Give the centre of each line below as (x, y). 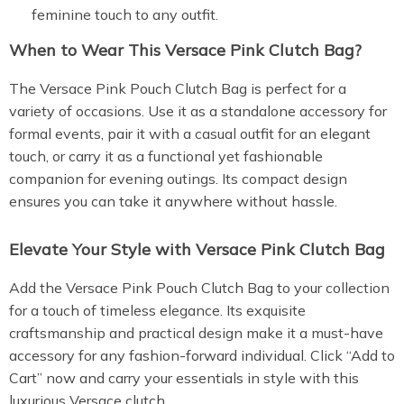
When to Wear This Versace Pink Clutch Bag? (185, 50)
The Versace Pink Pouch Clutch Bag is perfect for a (178, 88)
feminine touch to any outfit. (125, 14)
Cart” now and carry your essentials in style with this (184, 378)
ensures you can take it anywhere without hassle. (173, 201)
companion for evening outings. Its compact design (178, 179)
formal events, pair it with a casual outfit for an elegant (190, 133)
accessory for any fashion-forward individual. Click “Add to (202, 355)
